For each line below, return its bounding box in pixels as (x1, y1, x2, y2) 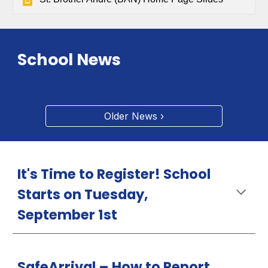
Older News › (104, 110, 164, 122)
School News (17, 48, 121, 71)
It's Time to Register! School (17, 165, 211, 184)
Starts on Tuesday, (17, 185, 149, 204)
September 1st (17, 205, 118, 224)
